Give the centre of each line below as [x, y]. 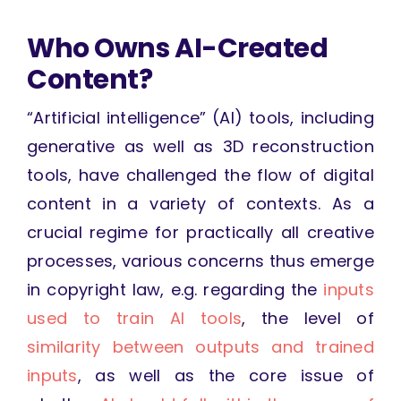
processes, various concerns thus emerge [200, 261]
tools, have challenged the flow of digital [200, 175]
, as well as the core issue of [226, 376]
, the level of [308, 319]
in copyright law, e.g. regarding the [175, 290]
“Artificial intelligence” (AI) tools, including [200, 118]
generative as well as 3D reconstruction [200, 147]
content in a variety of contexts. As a [200, 204]
